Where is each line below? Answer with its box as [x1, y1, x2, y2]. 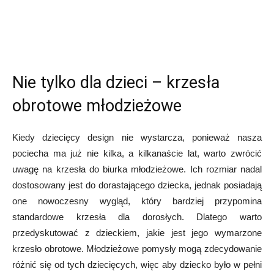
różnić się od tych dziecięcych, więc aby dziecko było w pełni [12, 259, 262, 270]
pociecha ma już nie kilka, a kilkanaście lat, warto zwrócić [12, 147, 262, 158]
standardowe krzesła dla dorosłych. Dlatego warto [12, 211, 262, 222]
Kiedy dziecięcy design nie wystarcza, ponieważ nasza [12, 131, 262, 143]
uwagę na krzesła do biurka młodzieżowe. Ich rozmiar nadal [12, 163, 262, 174]
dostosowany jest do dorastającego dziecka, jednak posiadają [12, 179, 262, 190]
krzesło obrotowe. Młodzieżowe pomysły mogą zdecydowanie [12, 243, 262, 254]
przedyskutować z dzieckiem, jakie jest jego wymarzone [12, 227, 262, 238]
